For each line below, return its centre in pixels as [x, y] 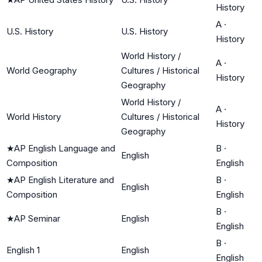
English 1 [23, 250]
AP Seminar [37, 218]
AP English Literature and [64, 180]
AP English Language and [65, 148]
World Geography [42, 70]
